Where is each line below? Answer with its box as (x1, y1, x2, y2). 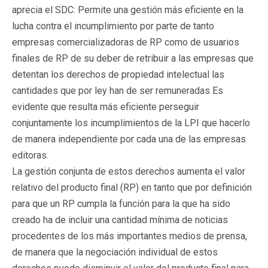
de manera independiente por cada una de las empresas (12, 133, 246, 145)
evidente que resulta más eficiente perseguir (12, 100, 199, 112)
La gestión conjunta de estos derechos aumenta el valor (12, 165, 245, 177)
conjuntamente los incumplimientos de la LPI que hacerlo (12, 117, 250, 129)
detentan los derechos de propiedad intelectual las (12, 68, 224, 80)
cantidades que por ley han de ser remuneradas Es (12, 84, 223, 96)
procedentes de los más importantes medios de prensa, (12, 230, 247, 242)
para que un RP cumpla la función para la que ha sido (12, 197, 230, 209)
